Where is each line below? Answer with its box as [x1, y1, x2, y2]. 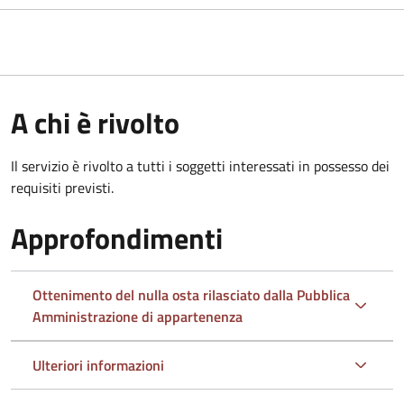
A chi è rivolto [11, 100, 179, 144]
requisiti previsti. [11, 176, 114, 198]
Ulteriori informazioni [32, 353, 164, 376]
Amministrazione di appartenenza [32, 305, 243, 327]
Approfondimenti [11, 216, 223, 260]
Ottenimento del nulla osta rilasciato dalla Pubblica [32, 283, 350, 306]
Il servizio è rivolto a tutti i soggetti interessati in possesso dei [11, 154, 390, 177]
